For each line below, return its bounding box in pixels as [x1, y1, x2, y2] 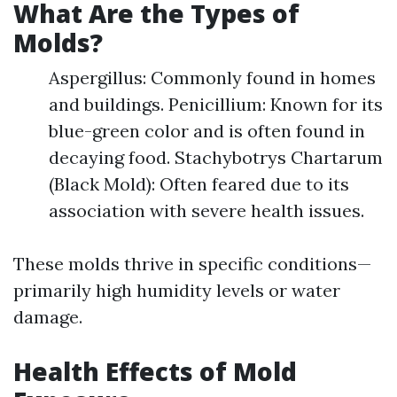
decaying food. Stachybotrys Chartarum [49, 146, 383, 168]
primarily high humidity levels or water [13, 279, 340, 301]
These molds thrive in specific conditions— [13, 253, 371, 275]
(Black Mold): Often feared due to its [49, 173, 349, 195]
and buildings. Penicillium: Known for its [49, 93, 383, 115]
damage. [13, 306, 82, 328]
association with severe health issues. [49, 199, 364, 222]
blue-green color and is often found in [49, 120, 365, 142]
